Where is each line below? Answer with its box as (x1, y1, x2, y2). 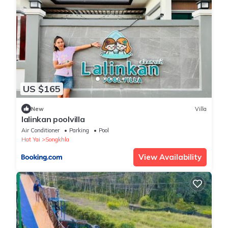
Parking (69, 127, 89, 134)
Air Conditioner (21, 127, 60, 134)
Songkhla (45, 136, 69, 144)
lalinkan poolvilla (21, 114, 85, 125)
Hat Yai (21, 136, 40, 144)
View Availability (138, 152, 202, 162)
